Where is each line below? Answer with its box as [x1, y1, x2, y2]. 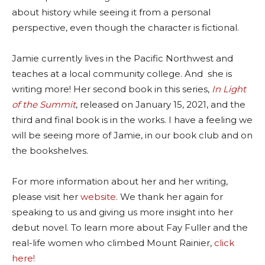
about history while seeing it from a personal [12, 7, 211, 18]
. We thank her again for [116, 191, 223, 203]
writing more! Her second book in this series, [12, 83, 212, 95]
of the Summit [12, 99, 76, 111]
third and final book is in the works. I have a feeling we [12, 114, 253, 126]
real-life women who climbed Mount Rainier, [12, 237, 214, 249]
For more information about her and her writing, [12, 176, 228, 188]
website [80, 191, 116, 203]
